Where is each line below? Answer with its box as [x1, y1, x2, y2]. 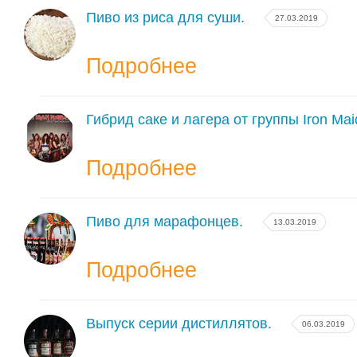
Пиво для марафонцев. [86, 214, 243, 229]
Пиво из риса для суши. [86, 10, 245, 25]
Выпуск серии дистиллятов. [86, 316, 272, 331]
